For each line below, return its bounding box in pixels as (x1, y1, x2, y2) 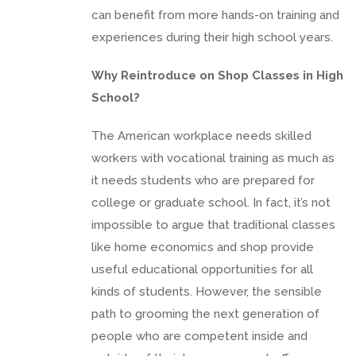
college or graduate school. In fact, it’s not (91, 195, 331, 210)
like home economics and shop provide (91, 239, 314, 254)
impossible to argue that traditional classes (91, 217, 335, 232)
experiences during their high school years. (91, 29, 333, 44)
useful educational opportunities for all (91, 261, 313, 277)
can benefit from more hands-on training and (91, 7, 339, 22)
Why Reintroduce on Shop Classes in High (91, 68, 343, 83)
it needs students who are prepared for (91, 172, 315, 188)
